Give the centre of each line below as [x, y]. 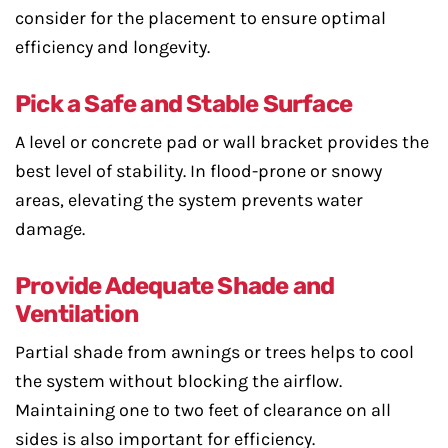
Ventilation [77, 314]
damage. [50, 229]
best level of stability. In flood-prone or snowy [198, 171]
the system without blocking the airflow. [178, 381]
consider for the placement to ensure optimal [200, 18]
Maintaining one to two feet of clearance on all [203, 410]
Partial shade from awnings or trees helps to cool [214, 352]
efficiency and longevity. [112, 47]
